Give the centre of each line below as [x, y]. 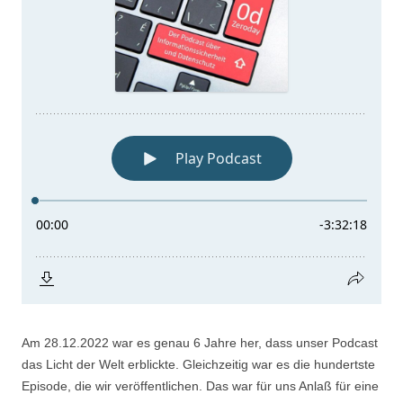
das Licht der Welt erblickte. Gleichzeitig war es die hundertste [198, 364]
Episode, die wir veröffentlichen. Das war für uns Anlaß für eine [200, 386]
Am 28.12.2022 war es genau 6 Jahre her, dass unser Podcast [200, 343]
